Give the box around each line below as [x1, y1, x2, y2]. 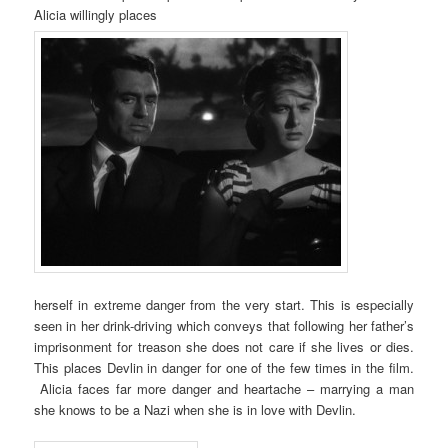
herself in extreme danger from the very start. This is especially [34, 294, 414, 314]
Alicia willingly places [34, 5, 158, 25]
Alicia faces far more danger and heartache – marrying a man [34, 378, 414, 398]
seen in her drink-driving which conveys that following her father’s [34, 315, 414, 335]
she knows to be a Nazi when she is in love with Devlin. [34, 399, 357, 419]
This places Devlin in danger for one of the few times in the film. [34, 357, 414, 377]
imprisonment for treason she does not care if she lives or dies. [34, 336, 414, 356]
